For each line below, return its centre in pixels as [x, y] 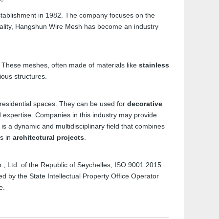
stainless [154, 65]
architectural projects [48, 137]
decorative [144, 104]
